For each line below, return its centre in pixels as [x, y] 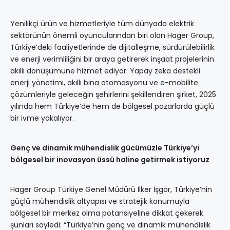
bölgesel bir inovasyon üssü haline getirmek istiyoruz [110, 160]
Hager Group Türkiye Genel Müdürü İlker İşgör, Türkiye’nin [111, 190]
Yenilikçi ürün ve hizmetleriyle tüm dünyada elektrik [102, 24]
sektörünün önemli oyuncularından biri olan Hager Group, [112, 36]
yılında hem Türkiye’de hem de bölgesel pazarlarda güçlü [112, 107]
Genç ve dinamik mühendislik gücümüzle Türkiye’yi [105, 148]
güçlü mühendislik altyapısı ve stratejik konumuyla [100, 202]
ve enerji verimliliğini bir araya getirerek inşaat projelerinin [112, 59]
